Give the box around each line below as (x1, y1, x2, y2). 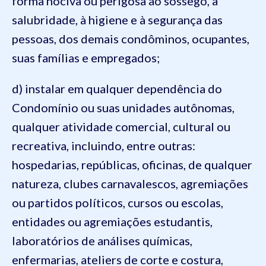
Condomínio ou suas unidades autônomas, (12, 100, 235, 115)
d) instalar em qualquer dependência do (12, 81, 222, 96)
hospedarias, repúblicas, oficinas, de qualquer (12, 157, 252, 172)
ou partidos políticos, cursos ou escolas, (12, 195, 223, 210)
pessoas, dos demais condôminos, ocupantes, (12, 31, 249, 46)
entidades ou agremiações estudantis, (12, 214, 213, 229)
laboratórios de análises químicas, (12, 233, 192, 248)
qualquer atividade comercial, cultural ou (12, 119, 230, 134)
